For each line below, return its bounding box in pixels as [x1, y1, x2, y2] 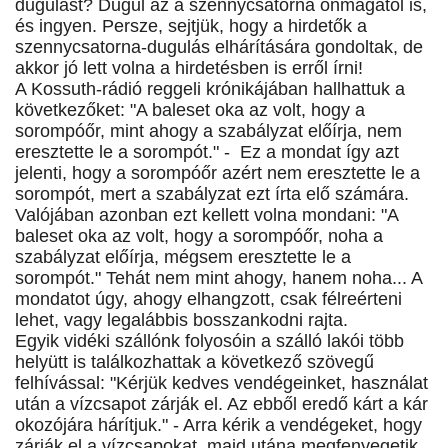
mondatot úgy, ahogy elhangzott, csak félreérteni [15, 289, 402, 310]
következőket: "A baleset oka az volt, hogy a [15, 100, 365, 121]
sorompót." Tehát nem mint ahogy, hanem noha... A [15, 268, 422, 289]
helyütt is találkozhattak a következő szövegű [15, 352, 374, 373]
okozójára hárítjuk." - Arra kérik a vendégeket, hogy [15, 415, 422, 436]
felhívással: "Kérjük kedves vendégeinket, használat [15, 373, 428, 394]
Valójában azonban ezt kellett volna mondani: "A [15, 205, 398, 226]
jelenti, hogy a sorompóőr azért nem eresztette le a [15, 163, 420, 184]
